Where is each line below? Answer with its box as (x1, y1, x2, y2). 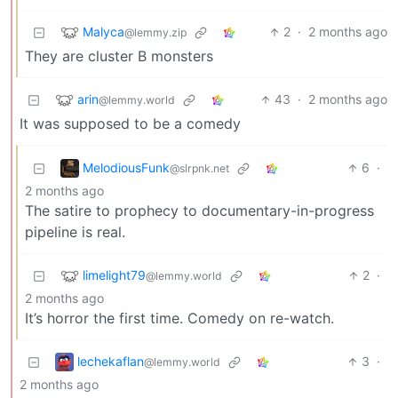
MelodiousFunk (83, 159, 170, 175)
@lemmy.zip (124, 25, 187, 39)
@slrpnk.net (170, 161, 229, 175)
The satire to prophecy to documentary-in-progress (25, 202, 374, 220)
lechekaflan (77, 353, 144, 369)
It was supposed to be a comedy (20, 115, 241, 133)
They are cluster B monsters (25, 47, 213, 66)
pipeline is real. (25, 223, 125, 242)
